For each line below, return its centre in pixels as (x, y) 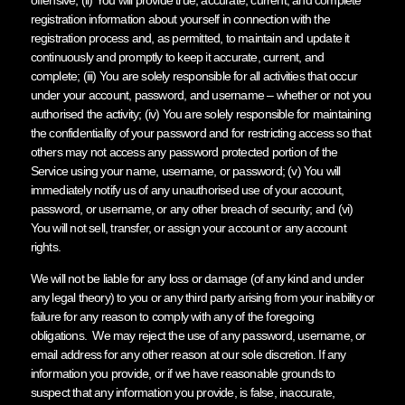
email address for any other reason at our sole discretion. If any (188, 354)
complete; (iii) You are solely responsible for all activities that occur (193, 75)
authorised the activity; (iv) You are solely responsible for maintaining (200, 113)
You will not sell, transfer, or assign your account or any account (188, 227)
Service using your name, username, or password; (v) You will (185, 170)
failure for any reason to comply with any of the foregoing (172, 316)
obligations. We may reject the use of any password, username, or (198, 335)
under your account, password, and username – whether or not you (201, 94)
